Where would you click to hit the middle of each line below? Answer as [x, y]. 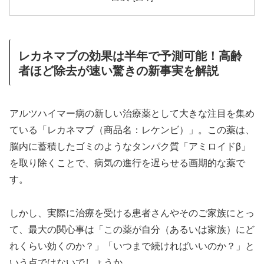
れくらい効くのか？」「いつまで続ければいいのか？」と [132, 245]
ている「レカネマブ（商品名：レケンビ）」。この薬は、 [132, 129]
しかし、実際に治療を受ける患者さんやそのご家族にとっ [132, 212]
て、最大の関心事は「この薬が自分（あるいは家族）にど [132, 229]
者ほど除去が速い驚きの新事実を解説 [118, 70]
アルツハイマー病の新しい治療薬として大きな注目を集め [132, 113]
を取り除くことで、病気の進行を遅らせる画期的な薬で [127, 162]
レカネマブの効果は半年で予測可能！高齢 [130, 55]
